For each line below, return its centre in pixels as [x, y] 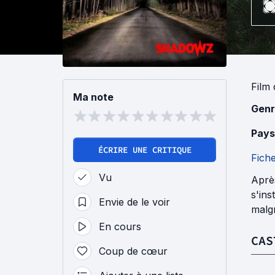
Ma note [93, 97]
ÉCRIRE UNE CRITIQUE [145, 150]
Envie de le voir [134, 202]
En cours [120, 227]
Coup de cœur [133, 251]
